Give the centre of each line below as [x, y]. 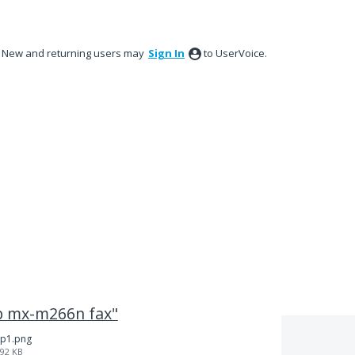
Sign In [166, 53]
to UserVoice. [235, 53]
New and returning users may [74, 53]
